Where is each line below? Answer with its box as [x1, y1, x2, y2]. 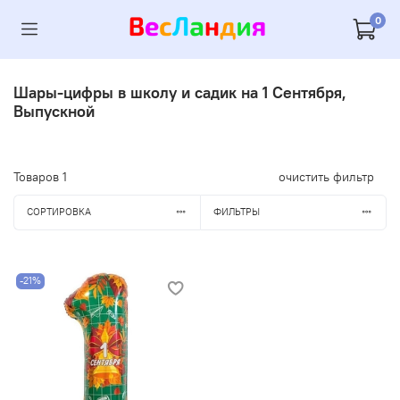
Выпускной [13, 100, 95, 121]
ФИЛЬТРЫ [212, 205, 260, 219]
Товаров [13, 168, 62, 185]
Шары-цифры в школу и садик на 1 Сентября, [13, 81, 346, 103]
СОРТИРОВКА [26, 205, 91, 219]
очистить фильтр [279, 168, 374, 185]
